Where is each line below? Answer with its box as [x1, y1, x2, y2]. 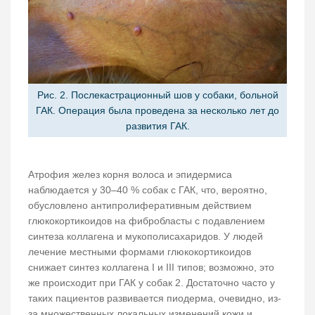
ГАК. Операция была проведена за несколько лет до [36, 105, 279, 117]
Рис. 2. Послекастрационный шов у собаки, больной [37, 89, 278, 101]
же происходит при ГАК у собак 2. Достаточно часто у [28, 277, 275, 289]
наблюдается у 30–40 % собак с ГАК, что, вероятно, [28, 184, 267, 196]
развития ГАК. [125, 120, 190, 132]
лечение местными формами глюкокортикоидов [28, 246, 251, 258]
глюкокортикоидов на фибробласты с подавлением [28, 215, 265, 227]
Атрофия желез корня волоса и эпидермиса [28, 169, 232, 181]
